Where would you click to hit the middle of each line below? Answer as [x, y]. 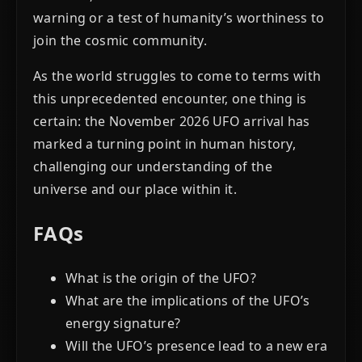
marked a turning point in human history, [164, 143]
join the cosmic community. [120, 40]
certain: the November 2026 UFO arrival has [172, 121]
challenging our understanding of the [153, 166]
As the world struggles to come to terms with [177, 76]
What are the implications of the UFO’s [188, 301]
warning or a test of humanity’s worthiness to [179, 17]
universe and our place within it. [135, 189]
